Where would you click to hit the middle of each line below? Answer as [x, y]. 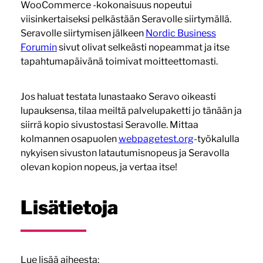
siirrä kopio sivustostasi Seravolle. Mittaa [109, 124]
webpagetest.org [156, 139]
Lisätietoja [69, 207]
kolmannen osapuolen [69, 139]
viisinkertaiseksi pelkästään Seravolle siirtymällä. [126, 19]
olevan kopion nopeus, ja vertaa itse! [99, 167]
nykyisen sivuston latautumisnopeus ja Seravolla [125, 153]
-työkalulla [216, 139]
